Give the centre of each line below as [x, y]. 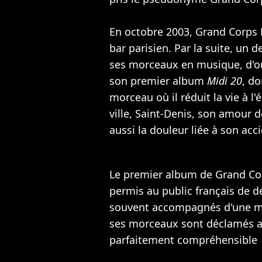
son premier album [158, 80]
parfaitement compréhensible [183, 239]
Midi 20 [225, 80]
